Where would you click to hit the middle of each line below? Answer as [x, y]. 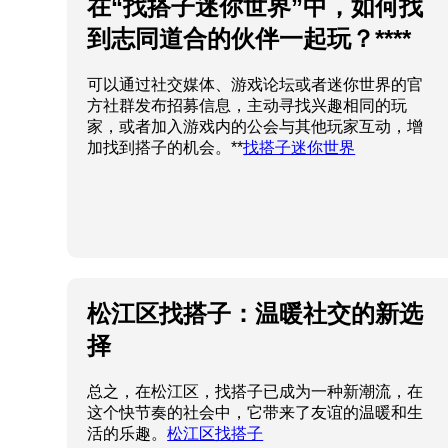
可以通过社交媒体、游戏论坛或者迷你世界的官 [255, 85]
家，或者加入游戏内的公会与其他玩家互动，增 [255, 127]
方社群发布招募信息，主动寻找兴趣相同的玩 [247, 106]
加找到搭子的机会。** [165, 148]
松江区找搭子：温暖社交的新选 [255, 314]
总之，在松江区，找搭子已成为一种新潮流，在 [255, 392]
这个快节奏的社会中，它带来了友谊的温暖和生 [255, 413]
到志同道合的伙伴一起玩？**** [249, 39]
